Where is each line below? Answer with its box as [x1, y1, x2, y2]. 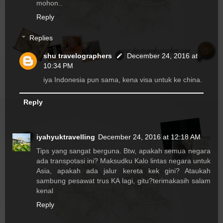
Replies [29, 34, 53, 42]
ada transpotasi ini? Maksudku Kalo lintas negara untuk [36, 157, 211, 165]
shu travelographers [43, 52, 112, 60]
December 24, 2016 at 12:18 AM [98, 133, 201, 141]
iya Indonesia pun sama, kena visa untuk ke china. [43, 76, 203, 84]
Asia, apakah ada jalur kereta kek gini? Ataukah [36, 167, 211, 175]
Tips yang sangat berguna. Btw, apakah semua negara [36, 147, 211, 155]
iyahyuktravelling [36, 133, 95, 141]
